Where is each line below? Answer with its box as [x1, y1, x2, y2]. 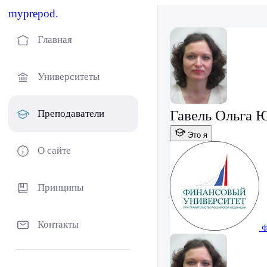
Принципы [38, 182, 83, 193]
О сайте [38, 145, 71, 156]
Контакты [38, 219, 79, 230]
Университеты [38, 71, 100, 82]
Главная [38, 34, 72, 45]
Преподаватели [38, 108, 104, 119]
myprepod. [8, 7, 58, 20]
